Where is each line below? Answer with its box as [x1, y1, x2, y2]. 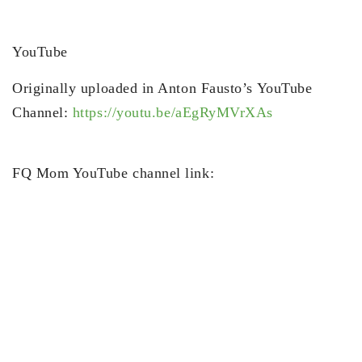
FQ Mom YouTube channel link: [12, 164, 215, 181]
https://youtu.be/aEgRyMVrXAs [72, 103, 273, 120]
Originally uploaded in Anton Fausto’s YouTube [12, 79, 313, 96]
